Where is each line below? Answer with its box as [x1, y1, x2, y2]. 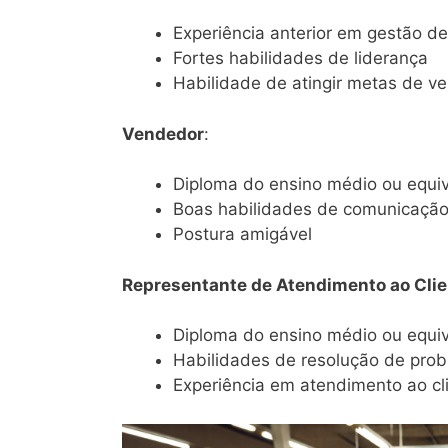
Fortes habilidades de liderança [173, 48, 428, 69]
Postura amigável [173, 224, 312, 245]
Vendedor [122, 123, 204, 144]
